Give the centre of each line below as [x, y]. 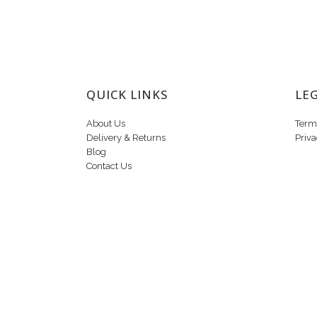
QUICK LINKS [127, 95]
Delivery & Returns [126, 138]
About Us [106, 124]
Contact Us [109, 166]
